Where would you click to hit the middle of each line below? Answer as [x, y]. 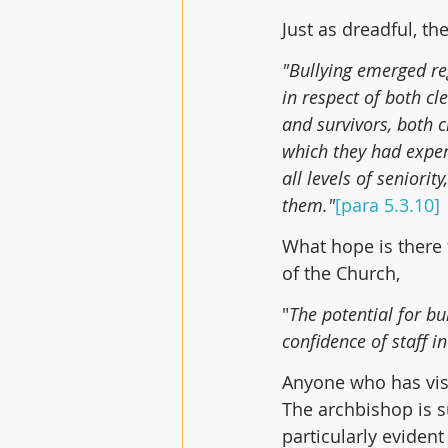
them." [308, 205]
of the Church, [341, 273]
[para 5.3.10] [387, 205]
